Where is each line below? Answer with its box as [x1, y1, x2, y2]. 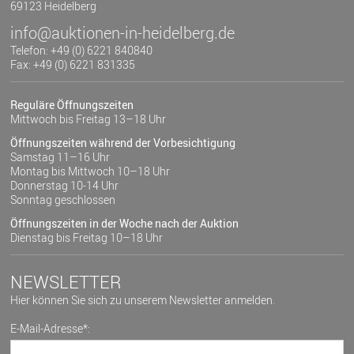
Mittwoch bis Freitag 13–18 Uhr [10, 111, 167, 127]
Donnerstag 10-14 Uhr [10, 178, 119, 194]
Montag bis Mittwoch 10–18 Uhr [10, 164, 171, 179]
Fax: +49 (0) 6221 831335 [10, 57, 136, 73]
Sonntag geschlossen [10, 192, 116, 208]
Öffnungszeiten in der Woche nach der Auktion [10, 216, 239, 232]
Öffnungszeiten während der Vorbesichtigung [10, 135, 236, 151]
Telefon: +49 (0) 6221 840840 [10, 43, 153, 58]
